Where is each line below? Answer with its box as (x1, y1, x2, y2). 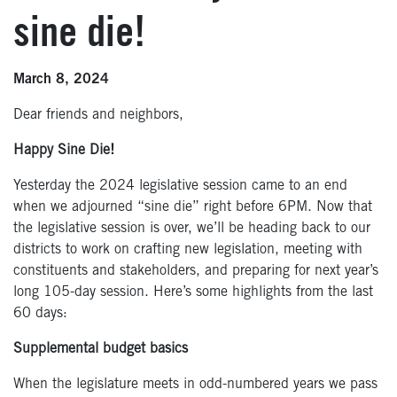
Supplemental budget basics (13, 342, 188, 357)
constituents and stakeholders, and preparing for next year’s (13, 264, 378, 279)
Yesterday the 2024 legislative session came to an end (13, 179, 347, 194)
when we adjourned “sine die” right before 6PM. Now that (13, 200, 372, 215)
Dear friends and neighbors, (13, 108, 183, 123)
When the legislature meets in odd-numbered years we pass (13, 378, 378, 393)
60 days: (13, 307, 67, 322)
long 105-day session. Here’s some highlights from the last (13, 285, 373, 300)
